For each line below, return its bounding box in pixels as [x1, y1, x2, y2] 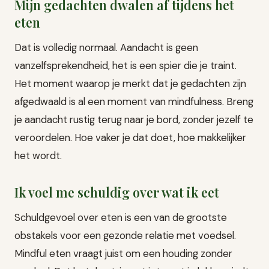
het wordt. [14, 149, 62, 163]
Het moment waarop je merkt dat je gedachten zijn [14, 77, 246, 91]
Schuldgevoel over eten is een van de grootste [14, 211, 227, 225]
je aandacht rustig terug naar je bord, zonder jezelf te [14, 113, 253, 127]
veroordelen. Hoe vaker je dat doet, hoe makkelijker [14, 131, 246, 145]
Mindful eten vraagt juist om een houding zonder [14, 247, 232, 261]
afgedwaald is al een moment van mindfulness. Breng [14, 95, 253, 109]
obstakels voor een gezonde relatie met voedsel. [14, 229, 236, 243]
